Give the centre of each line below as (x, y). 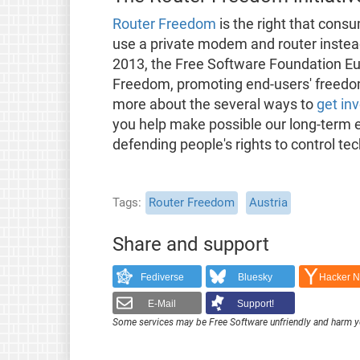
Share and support (190, 244)
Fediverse (162, 277)
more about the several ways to (214, 105)
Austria (268, 203)
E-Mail (162, 303)
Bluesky (256, 277)
